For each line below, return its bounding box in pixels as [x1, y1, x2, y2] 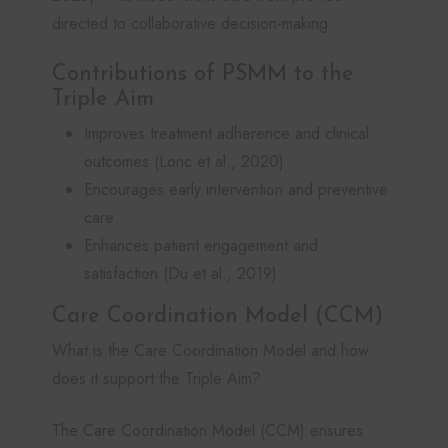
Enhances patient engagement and [84, 233, 318, 257]
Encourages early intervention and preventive [84, 177, 388, 201]
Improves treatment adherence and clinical [84, 121, 369, 145]
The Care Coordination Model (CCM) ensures [52, 418, 363, 442]
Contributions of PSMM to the [52, 63, 354, 85]
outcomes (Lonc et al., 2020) [84, 149, 284, 173]
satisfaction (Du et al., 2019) [84, 261, 277, 285]
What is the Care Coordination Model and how [52, 338, 369, 362]
